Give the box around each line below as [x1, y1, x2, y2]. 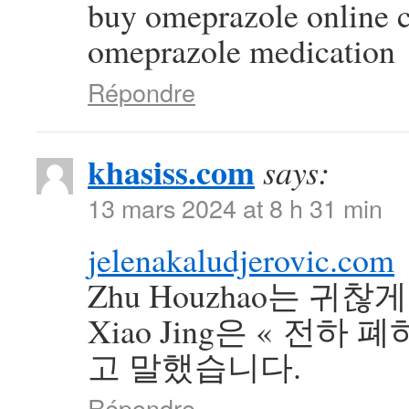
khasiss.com [88, 148, 255, 195]
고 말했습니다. [88, 344, 301, 388]
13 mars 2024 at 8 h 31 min [88, 190, 383, 225]
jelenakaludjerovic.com [88, 237, 394, 281]
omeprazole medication [88, 28, 395, 72]
